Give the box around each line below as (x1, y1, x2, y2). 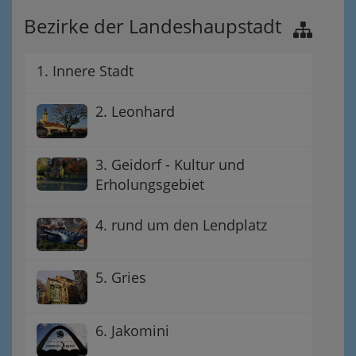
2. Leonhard (95, 102, 175, 121)
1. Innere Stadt (37, 61, 133, 80)
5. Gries (95, 268, 146, 288)
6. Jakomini (95, 320, 169, 340)
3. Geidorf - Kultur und (95, 154, 245, 174)
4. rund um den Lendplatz (95, 215, 267, 234)
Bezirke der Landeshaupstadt (24, 13, 281, 39)
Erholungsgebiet (95, 174, 204, 194)
